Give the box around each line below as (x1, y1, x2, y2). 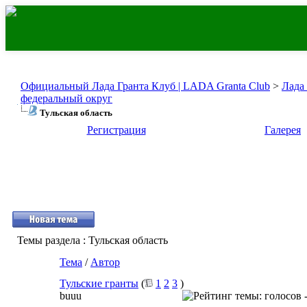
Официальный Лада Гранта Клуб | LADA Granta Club (21, 80, 270, 92)
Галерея (265, 124, 301, 136)
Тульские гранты (60, 278, 138, 289)
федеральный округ (21, 93, 112, 104)
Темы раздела (17, 234, 80, 246)
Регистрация (86, 124, 146, 136)
